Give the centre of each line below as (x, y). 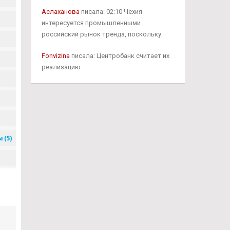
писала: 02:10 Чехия (111, 12)
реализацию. (62, 67)
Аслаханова (60, 12)
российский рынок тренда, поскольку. (102, 34)
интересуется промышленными (91, 23)
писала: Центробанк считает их (119, 56)
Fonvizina (55, 56)
